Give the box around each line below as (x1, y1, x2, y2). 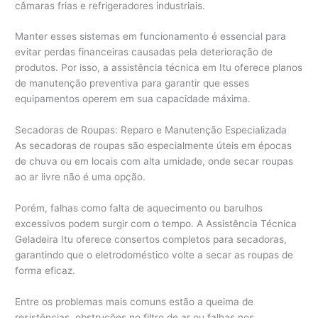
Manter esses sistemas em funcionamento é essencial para (15, 31, 287, 43)
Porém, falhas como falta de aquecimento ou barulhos (15, 202, 263, 214)
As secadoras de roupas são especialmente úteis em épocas (15, 140, 292, 152)
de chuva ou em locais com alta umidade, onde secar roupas (15, 155, 294, 168)
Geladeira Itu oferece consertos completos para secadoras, (15, 234, 287, 246)
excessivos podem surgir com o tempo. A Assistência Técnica (15, 218, 297, 230)
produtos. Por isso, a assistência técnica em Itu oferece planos (15, 62, 303, 74)
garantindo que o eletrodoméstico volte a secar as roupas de (15, 249, 294, 261)
